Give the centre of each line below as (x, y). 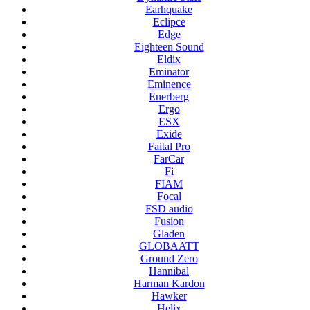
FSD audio (169, 209)
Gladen (169, 234)
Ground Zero (169, 259)
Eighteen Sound (169, 47)
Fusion (169, 221)
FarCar (169, 159)
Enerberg (169, 97)
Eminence (169, 84)
